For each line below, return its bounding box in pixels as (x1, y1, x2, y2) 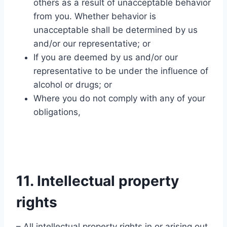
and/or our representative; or (33, 39, 150, 49)
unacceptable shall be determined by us (33, 25, 198, 35)
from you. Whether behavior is (33, 11, 156, 21)
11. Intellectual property (16, 172, 179, 190)
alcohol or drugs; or (33, 80, 112, 90)
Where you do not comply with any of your (33, 93, 205, 103)
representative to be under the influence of (33, 66, 208, 76)
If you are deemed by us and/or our (33, 52, 178, 62)
